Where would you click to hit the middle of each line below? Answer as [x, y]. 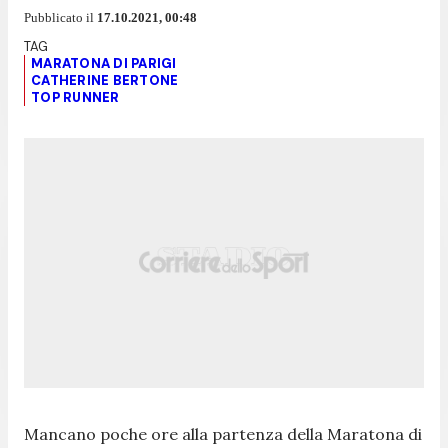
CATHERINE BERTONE [105, 80]
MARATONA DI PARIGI [104, 63]
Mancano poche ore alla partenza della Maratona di [223, 433]
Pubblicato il [60, 17]
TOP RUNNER [75, 97]
